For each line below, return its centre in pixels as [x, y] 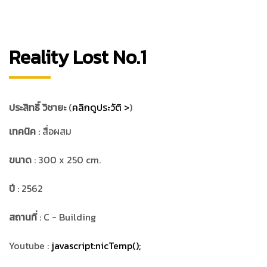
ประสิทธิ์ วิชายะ [39, 107]
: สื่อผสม [54, 131]
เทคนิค [22, 131]
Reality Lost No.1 [78, 58]
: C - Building [66, 217]
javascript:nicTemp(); [96, 245]
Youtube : [30, 245]
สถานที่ [23, 217]
